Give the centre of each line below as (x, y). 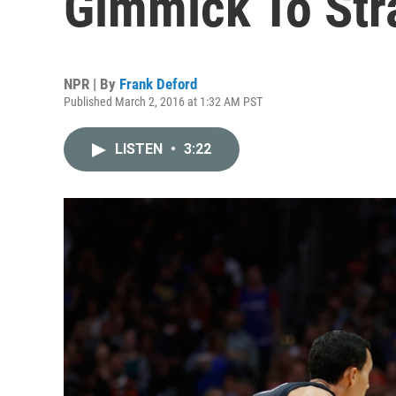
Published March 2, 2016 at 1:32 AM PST (163, 102)
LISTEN (141, 149)
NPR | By (91, 84)
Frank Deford (158, 84)
